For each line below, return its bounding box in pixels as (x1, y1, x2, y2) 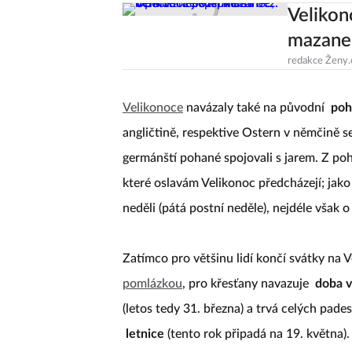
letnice (126, 327, 164, 340)
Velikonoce (123, 101, 183, 114)
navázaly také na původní (183, 101, 328, 114)
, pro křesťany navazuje (182, 277, 312, 290)
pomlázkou (123, 277, 182, 290)
